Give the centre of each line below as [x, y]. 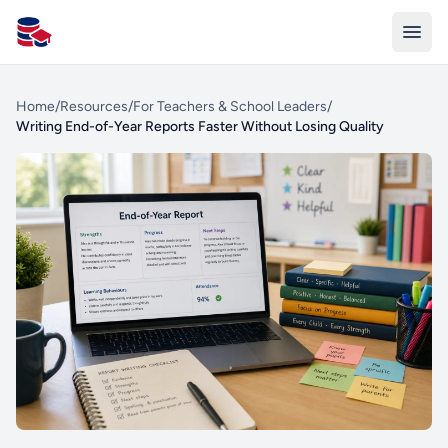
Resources [94, 106]
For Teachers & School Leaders [230, 106]
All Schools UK [67, 42]
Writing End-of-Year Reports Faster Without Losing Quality [200, 126]
